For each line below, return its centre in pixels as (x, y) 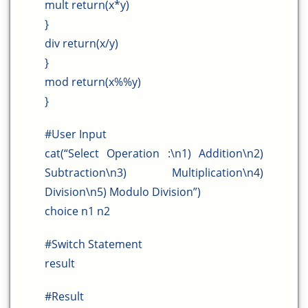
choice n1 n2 (77, 211)
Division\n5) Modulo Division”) (123, 192)
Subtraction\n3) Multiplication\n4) (154, 173)
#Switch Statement (93, 244)
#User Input (76, 134)
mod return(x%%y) (93, 82)
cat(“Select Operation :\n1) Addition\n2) (154, 153)
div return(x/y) (81, 43)
